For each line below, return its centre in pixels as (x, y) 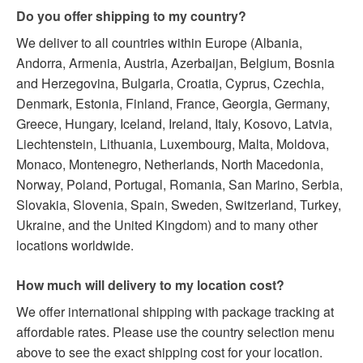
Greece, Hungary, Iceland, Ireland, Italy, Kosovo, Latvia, (174, 124)
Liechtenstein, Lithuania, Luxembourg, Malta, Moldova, (173, 144)
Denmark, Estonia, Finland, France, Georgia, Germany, (173, 104)
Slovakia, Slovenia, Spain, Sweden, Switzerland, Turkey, (179, 205)
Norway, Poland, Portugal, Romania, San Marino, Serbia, (179, 185)
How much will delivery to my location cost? (150, 285)
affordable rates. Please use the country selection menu (175, 332)
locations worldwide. (75, 246)
